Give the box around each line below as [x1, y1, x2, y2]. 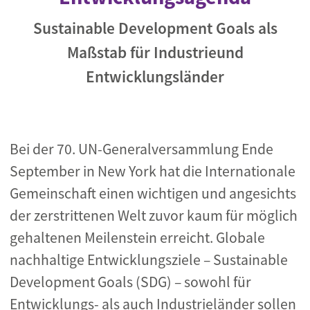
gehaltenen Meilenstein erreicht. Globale [10, 228, 265, 247]
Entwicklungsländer [86, 66, 224, 86]
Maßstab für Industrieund [66, 42, 244, 62]
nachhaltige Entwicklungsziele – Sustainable [10, 250, 288, 269]
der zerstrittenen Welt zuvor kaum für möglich [10, 206, 298, 225]
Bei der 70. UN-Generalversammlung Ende [10, 140, 273, 158]
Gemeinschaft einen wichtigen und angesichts [10, 184, 296, 203]
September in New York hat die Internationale [10, 162, 295, 181]
